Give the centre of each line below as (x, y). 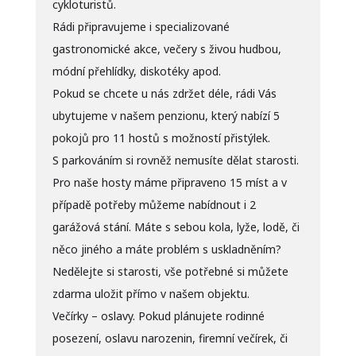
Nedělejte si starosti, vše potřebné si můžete (170, 271)
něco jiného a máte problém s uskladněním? (166, 249)
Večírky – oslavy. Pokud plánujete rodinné (158, 315)
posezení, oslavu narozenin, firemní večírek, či (170, 338)
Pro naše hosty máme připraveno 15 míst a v (169, 182)
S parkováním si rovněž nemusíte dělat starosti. (175, 160)
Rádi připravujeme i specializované (141, 26)
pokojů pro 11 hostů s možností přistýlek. (161, 137)
